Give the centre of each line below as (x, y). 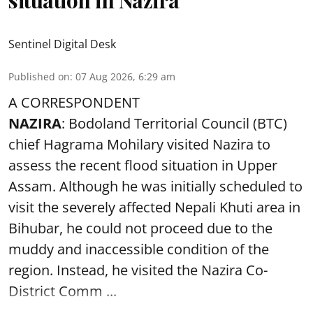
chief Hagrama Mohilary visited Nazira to (139, 144)
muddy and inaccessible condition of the (139, 249)
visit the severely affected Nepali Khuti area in (154, 207)
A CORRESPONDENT (74, 102)
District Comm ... (63, 291)
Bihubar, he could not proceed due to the (140, 228)
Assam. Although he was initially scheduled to (155, 186)
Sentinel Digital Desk (62, 44)
